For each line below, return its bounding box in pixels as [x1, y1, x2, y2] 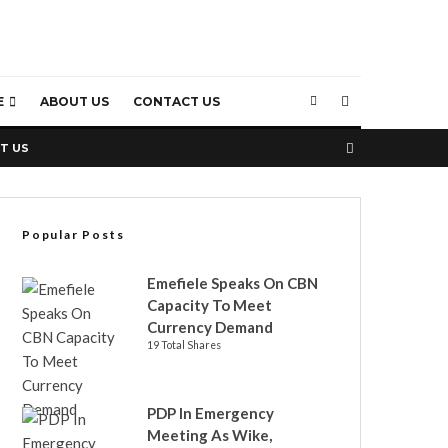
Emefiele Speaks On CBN [147, 274, 318, 292]
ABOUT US [39, 94, 109, 109]
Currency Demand [147, 318, 276, 336]
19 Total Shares [147, 339, 221, 351]
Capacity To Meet [147, 296, 272, 314]
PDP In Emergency [147, 404, 274, 422]
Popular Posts [22, 227, 125, 242]
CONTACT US [132, 94, 220, 109]
